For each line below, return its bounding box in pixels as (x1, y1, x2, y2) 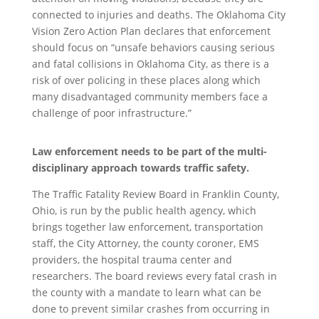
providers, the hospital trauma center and (31, 252, 232, 266)
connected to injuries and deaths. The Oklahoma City (31, 7, 286, 21)
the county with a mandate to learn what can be (31, 285, 261, 299)
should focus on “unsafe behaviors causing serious (31, 40, 275, 54)
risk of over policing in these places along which (31, 73, 261, 87)
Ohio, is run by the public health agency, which (31, 203, 256, 217)
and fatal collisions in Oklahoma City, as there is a (31, 56, 269, 70)
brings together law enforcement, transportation (31, 219, 263, 234)
